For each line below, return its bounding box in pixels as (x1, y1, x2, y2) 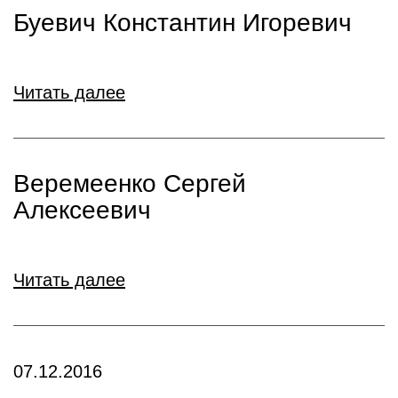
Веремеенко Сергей (13, 170, 246, 197)
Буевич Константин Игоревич (13, 9, 352, 36)
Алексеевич (13, 196, 151, 224)
